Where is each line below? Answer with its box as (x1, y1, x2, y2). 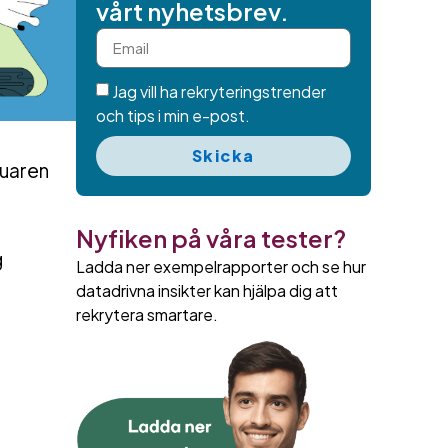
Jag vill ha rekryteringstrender (111, 80, 326, 102)
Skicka (191, 144, 255, 166)
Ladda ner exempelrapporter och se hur (75, 255, 366, 277)
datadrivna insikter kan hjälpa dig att (75, 279, 338, 301)
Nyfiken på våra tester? (75, 222, 346, 253)
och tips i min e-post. (95, 104, 250, 126)
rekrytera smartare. (75, 303, 218, 325)
